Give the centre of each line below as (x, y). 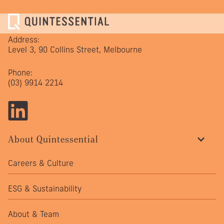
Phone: (20, 72)
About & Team (33, 214)
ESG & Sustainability (45, 188)
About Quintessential (53, 139)
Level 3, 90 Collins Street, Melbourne (75, 49)
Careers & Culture (41, 163)
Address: (24, 39)
